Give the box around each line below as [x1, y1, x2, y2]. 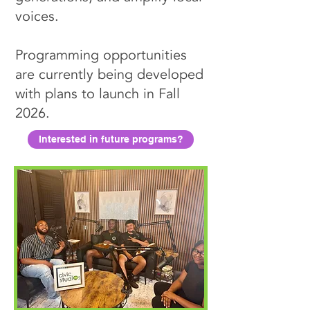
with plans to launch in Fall [15, 84, 180, 103]
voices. [15, 7, 59, 26]
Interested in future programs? [38, 134, 183, 145]
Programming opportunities [15, 46, 187, 64]
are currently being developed [15, 65, 203, 84]
